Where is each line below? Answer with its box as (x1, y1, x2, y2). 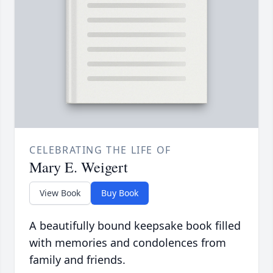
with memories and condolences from (29, 235, 226, 250)
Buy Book (101, 187, 138, 199)
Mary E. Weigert (29, 157, 128, 177)
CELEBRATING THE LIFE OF (29, 143, 171, 157)
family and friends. (29, 252, 126, 268)
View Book (40, 187, 80, 199)
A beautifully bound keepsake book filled (29, 218, 241, 233)
